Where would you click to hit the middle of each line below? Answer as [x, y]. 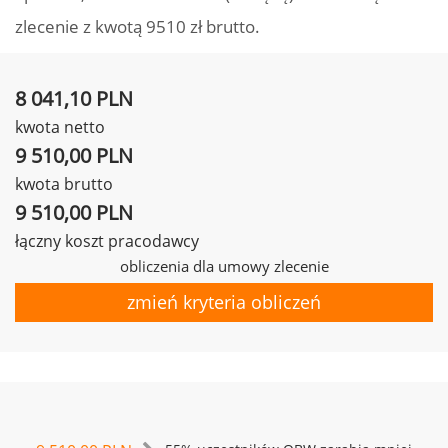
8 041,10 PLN [74, 98]
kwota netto [60, 127]
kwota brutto [64, 184]
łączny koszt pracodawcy [107, 241]
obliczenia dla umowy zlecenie [224, 266]
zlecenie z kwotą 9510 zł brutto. [137, 26]
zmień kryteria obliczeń [224, 302]
